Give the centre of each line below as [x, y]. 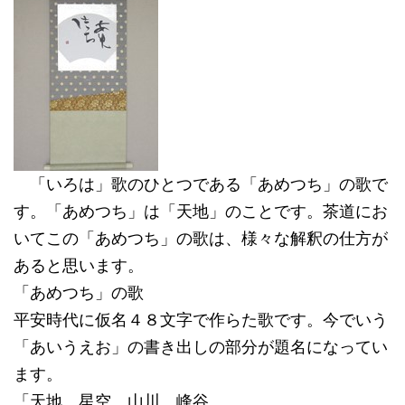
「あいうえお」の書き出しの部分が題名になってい [201, 346]
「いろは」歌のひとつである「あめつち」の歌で [201, 184]
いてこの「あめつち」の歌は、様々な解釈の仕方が [201, 238]
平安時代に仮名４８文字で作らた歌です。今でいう [201, 319]
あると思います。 [79, 265]
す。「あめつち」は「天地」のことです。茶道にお [201, 211]
